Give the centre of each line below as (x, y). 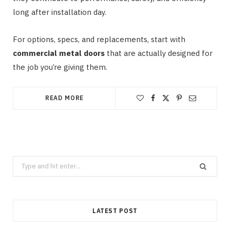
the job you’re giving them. (60, 67)
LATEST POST (115, 211)
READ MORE (64, 98)
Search (23, 162)
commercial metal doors (59, 53)
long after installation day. (60, 12)
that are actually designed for (159, 53)
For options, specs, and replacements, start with (99, 39)
